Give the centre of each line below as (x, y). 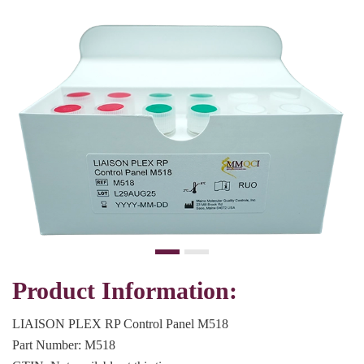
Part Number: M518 (64, 345)
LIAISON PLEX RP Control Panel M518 (120, 324)
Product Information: (125, 291)
